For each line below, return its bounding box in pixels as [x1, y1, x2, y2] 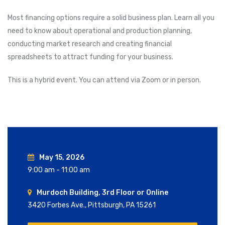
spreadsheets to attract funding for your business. [8, 53, 173, 62]
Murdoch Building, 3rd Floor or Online [37, 188, 168, 197]
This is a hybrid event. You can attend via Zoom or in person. [8, 76, 201, 85]
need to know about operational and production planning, [8, 27, 192, 36]
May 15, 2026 [39, 153, 84, 162]
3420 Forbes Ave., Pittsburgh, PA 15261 [28, 201, 156, 210]
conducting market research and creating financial [8, 40, 172, 49]
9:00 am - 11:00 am [28, 166, 90, 175]
